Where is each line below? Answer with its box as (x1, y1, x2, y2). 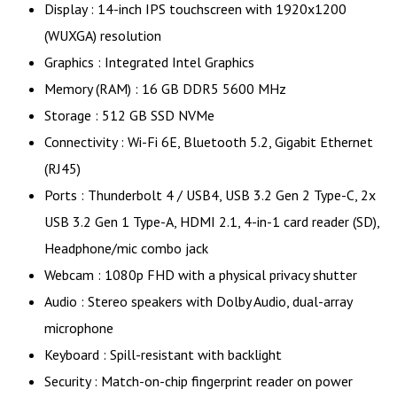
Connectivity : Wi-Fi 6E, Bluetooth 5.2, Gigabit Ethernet (44, 132, 373, 151)
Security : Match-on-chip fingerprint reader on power (44, 371, 353, 390)
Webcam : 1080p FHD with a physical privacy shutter (44, 265, 357, 284)
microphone (44, 318, 113, 337)
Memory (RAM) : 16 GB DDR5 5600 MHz (44, 79, 286, 97)
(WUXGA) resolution (44, 26, 161, 44)
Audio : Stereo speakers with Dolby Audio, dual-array (44, 292, 352, 310)
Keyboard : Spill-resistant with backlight (44, 345, 282, 363)
